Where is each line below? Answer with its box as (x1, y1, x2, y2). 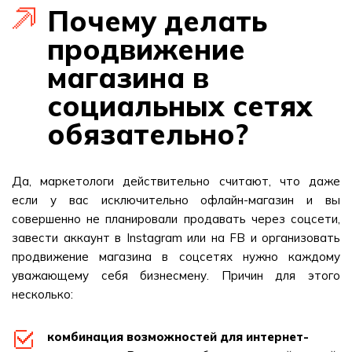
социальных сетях (47, 88, 313, 123)
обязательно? (47, 116, 248, 152)
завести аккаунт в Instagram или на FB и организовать (12, 230, 340, 245)
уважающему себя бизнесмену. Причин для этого (12, 268, 340, 283)
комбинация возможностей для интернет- (47, 329, 309, 344)
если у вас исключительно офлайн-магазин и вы (12, 192, 340, 207)
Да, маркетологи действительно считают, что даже (12, 174, 340, 189)
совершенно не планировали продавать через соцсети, (12, 211, 340, 226)
